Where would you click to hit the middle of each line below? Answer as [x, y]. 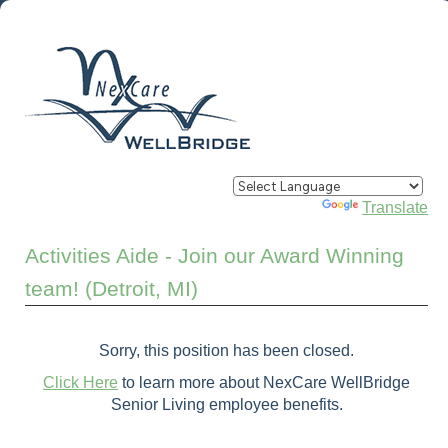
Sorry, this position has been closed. [227, 350]
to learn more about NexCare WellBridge [264, 382]
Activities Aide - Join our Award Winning [214, 255]
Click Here [81, 382]
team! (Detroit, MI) [111, 288]
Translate [395, 207]
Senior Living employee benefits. [226, 404]
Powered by [278, 207]
